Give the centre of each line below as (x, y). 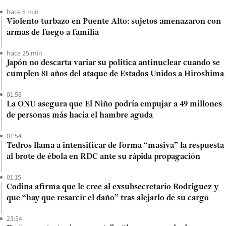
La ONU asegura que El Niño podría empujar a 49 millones (114, 105)
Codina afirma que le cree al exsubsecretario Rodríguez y (112, 187)
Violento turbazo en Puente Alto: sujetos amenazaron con (114, 22)
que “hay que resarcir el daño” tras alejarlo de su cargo (108, 199)
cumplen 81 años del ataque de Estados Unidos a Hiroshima (115, 74)
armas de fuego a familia (53, 33)
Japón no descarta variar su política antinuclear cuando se (113, 63)
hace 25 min (24, 53)
